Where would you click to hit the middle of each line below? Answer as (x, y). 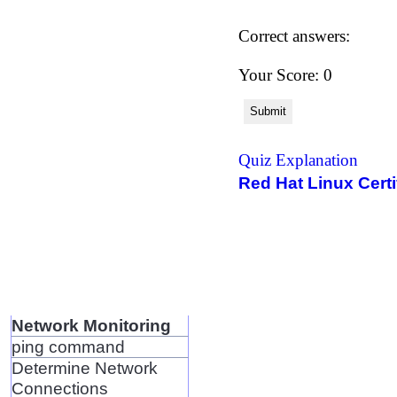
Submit (268, 112)
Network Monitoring (91, 325)
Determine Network (84, 367)
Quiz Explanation (298, 160)
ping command (68, 346)
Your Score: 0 (285, 74)
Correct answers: (294, 35)
